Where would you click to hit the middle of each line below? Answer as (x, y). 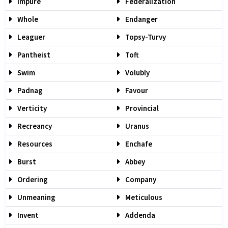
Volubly (137, 73)
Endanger (141, 19)
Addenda (139, 215)
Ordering (32, 179)
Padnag (29, 90)
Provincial (141, 108)
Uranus (136, 126)
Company (140, 179)
